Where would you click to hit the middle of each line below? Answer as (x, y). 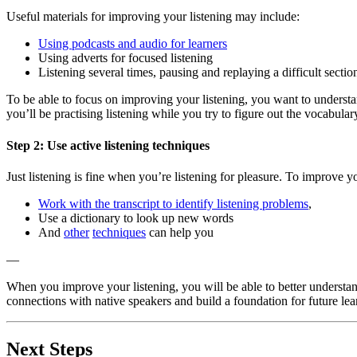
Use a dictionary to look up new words (136, 218)
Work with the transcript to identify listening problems (173, 204)
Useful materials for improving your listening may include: (153, 17)
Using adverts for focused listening (126, 58)
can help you (180, 232)
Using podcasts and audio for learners (133, 44)
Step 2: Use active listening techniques (108, 145)
